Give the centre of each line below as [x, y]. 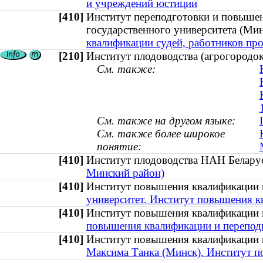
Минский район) [125, 173]
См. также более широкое [161, 134]
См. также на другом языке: [166, 121]
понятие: [119, 147]
